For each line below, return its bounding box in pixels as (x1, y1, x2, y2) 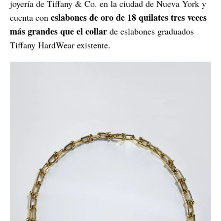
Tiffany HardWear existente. (10, 38, 110, 51)
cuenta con (10, 11, 51, 23)
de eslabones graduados (107, 25, 194, 37)
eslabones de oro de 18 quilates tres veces (51, 10, 207, 24)
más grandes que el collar (10, 24, 107, 37)
